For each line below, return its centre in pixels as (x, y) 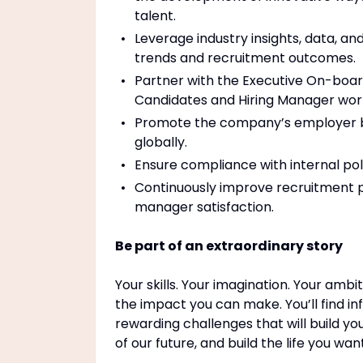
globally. (161, 142)
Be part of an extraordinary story (229, 246)
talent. (155, 16)
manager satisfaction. (204, 207)
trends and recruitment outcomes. (245, 58)
